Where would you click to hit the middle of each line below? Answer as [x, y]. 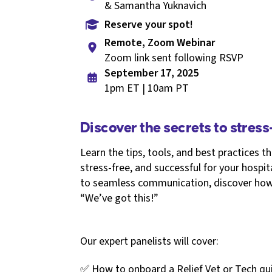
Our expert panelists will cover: [149, 241]
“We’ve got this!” [119, 199]
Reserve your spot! [149, 24]
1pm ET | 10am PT [147, 89]
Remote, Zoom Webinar [160, 43]
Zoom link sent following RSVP [174, 58]
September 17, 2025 [151, 73]
